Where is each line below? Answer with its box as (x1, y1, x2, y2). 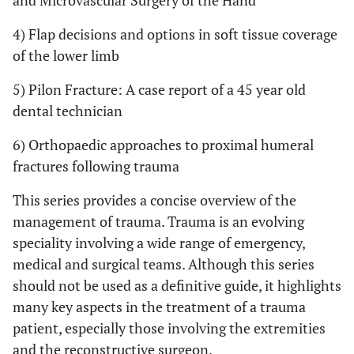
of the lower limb (13, 46, 119, 65)
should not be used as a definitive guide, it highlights (13, 276, 341, 295)
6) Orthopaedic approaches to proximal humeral (13, 135, 314, 154)
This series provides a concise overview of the (13, 190, 296, 209)
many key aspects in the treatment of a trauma (13, 297, 306, 316)
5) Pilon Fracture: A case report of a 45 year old (13, 80, 306, 99)
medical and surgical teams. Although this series (13, 254, 314, 273)
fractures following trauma (13, 156, 179, 175)
